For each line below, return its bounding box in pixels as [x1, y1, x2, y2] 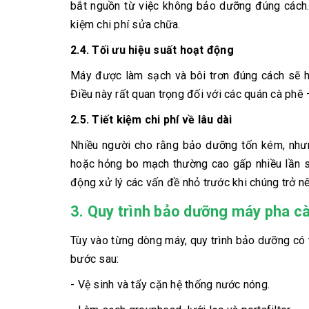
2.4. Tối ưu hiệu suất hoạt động [70, 43, 234, 57]
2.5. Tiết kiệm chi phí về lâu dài [70, 113, 232, 127]
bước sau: [70, 252, 119, 266]
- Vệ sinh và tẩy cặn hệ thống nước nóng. [70, 278, 270, 292]
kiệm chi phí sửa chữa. [70, 18, 181, 32]
